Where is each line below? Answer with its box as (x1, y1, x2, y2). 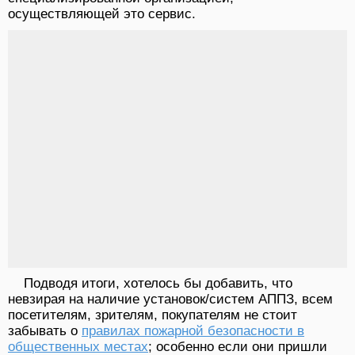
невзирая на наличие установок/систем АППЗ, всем (8, 292, 333, 307)
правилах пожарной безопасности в (82, 323, 304, 339)
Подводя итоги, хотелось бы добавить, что (24, 276, 292, 292)
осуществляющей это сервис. (8, 6, 196, 22)
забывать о (8, 323, 82, 339)
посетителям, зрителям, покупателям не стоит (8, 307, 297, 323)
